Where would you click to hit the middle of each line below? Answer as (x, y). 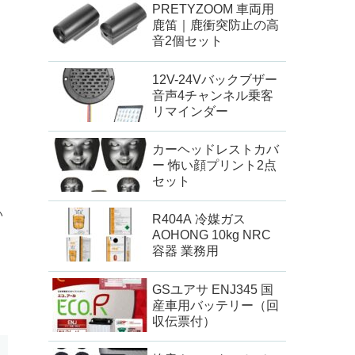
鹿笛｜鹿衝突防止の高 (216, 25)
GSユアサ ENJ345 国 (213, 289)
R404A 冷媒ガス (199, 219)
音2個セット (187, 41)
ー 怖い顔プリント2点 (214, 166)
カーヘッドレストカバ (216, 150)
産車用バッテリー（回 (216, 305)
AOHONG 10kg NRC (212, 235)
